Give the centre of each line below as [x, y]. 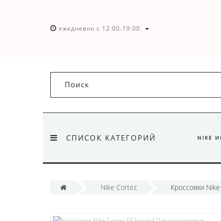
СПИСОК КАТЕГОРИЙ [111, 138]
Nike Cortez [119, 187]
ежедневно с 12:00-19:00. [100, 29]
